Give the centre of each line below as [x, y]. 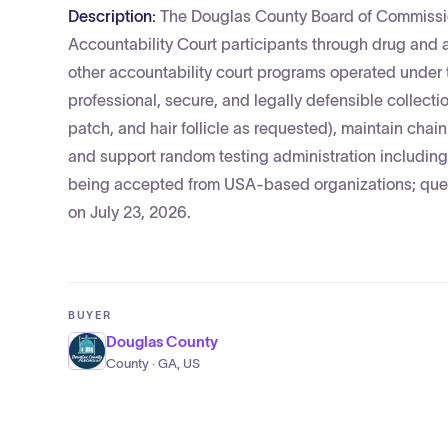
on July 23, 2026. [129, 212]
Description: [114, 16]
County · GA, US [153, 364]
